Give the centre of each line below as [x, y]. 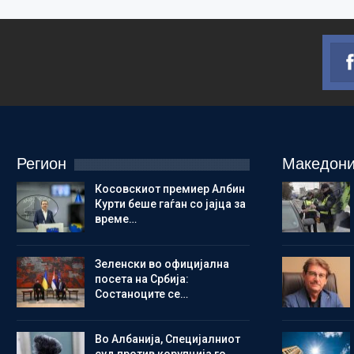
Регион [41, 164]
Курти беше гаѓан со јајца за [170, 204]
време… [115, 219]
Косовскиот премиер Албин [169, 189]
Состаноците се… [141, 294]
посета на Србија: [141, 279]
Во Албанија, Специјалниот [167, 339]
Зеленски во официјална [162, 264]
